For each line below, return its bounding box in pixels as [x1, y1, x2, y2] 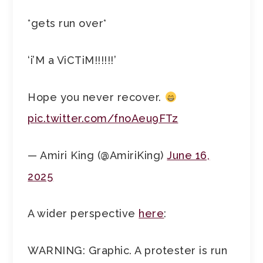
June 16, [167, 149, 210, 162]
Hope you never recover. [28, 91, 165, 104]
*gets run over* [28, 17, 107, 30]
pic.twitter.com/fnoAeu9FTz [28, 112, 178, 125]
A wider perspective [28, 207, 139, 220]
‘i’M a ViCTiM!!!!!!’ [28, 54, 117, 67]
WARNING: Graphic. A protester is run [28, 244, 228, 257]
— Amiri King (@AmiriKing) [28, 149, 167, 162]
